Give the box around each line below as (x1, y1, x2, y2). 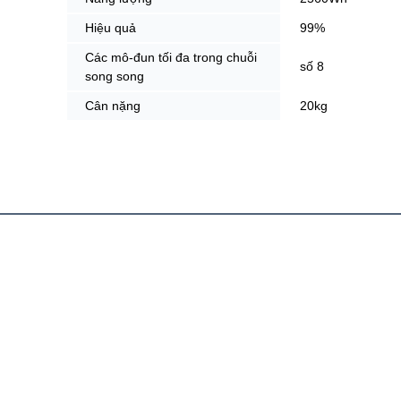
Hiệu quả (85, 20, 136, 35)
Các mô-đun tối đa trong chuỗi (85, 49, 257, 64)
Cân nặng (85, 98, 141, 113)
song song (85, 68, 144, 83)
